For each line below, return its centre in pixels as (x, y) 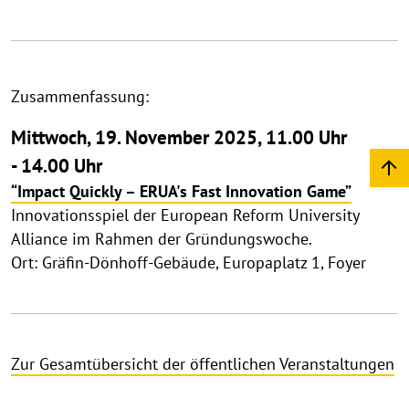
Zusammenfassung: (80, 97)
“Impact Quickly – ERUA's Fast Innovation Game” (181, 192)
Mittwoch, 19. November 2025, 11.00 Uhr (179, 137)
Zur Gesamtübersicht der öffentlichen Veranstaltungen (203, 364)
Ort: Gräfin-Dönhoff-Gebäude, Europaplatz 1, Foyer (189, 263)
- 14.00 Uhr (57, 166)
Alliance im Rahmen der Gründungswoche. (162, 239)
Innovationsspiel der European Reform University (185, 215)
